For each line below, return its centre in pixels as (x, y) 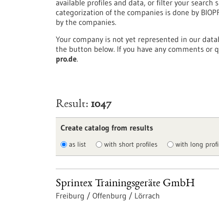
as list (77, 144)
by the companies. (86, 22)
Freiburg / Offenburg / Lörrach (108, 196)
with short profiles (131, 144)
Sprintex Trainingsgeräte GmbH (125, 184)
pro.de (66, 59)
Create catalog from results (107, 128)
